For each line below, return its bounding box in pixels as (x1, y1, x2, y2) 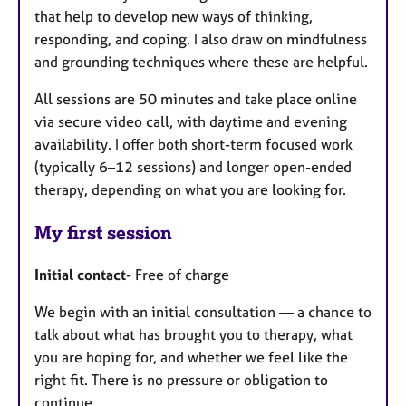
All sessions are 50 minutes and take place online (34, 90, 357, 109)
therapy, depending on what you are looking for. (34, 180, 346, 199)
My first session (34, 221, 172, 245)
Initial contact (34, 265, 126, 284)
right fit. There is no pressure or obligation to (34, 370, 328, 389)
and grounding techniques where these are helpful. (34, 53, 368, 72)
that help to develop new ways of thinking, (34, 7, 313, 26)
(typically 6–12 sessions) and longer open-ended (34, 158, 352, 177)
